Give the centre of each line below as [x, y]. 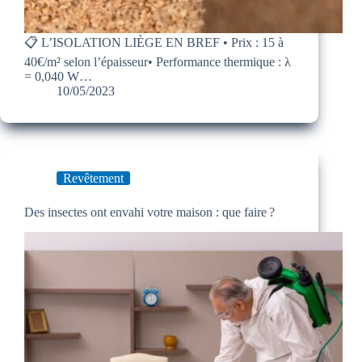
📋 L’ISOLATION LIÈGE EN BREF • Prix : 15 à [154, 43]
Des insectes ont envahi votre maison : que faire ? [149, 213]
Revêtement [93, 179]
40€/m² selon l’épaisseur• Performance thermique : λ [158, 62]
